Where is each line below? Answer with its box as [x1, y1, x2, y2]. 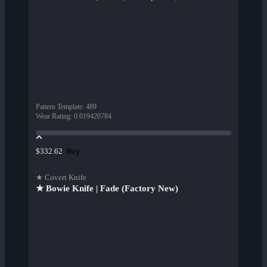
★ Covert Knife [36, 173, 86, 182]
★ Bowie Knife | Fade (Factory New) [36, 184, 178, 194]
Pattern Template [36, 103, 82, 111]
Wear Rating [36, 112, 70, 121]
